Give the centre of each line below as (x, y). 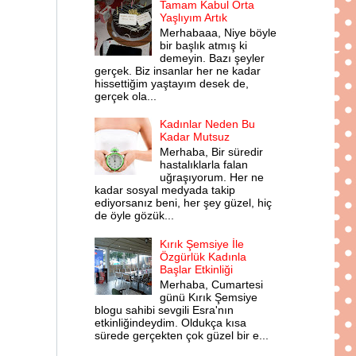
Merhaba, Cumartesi (212, 284)
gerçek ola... (125, 96)
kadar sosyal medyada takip (164, 190)
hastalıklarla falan (204, 165)
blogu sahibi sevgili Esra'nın (164, 310)
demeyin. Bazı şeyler (213, 58)
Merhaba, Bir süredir (212, 152)
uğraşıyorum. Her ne (212, 178)
